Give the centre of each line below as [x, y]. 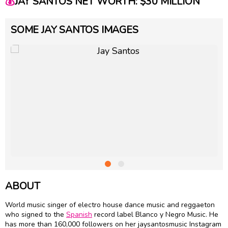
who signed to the [36, 215]
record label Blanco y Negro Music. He [155, 215]
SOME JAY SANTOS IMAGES [75, 30]
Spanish [79, 215]
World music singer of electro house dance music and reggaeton [110, 205]
